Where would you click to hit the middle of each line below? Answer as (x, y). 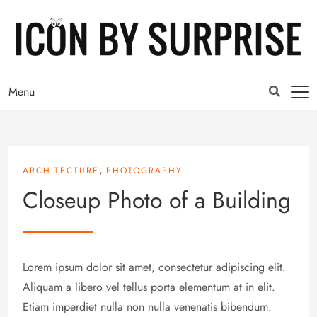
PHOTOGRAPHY (144, 170)
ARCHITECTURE (61, 170)
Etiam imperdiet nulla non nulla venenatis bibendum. (147, 306)
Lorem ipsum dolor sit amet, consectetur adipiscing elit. (154, 267)
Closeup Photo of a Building (157, 200)
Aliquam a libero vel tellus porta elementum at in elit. (149, 287)
